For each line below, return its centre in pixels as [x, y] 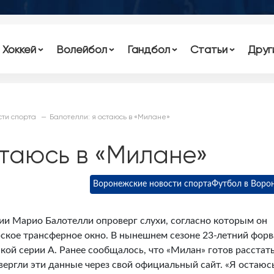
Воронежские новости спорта [152, 184]
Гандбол [148, 49]
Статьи [209, 49]
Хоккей [20, 49]
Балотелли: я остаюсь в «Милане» [110, 117]
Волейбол [82, 49]
